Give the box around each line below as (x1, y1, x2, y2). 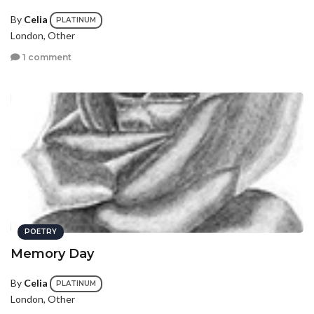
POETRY (25, 227, 57, 236)
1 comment (20, 52, 71, 63)
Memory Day (11, 246, 94, 261)
